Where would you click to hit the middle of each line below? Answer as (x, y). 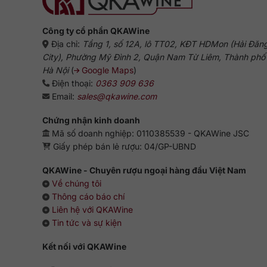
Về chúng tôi (76, 184)
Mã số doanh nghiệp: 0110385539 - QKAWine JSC (149, 133)
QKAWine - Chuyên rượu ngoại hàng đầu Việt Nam (144, 170)
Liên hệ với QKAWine (92, 210)
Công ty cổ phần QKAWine (96, 30)
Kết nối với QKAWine (84, 247)
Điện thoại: (72, 83)
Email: (63, 96)
